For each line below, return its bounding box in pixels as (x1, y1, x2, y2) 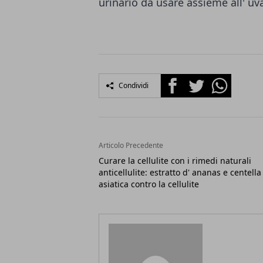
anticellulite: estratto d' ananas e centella (99, 167, 261, 178)
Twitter (184, 74, 215, 87)
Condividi (119, 80, 149, 90)
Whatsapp (207, 74, 252, 87)
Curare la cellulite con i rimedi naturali (99, 155, 251, 166)
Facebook (160, 74, 203, 87)
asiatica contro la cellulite (99, 178, 199, 190)
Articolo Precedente (99, 140, 163, 150)
